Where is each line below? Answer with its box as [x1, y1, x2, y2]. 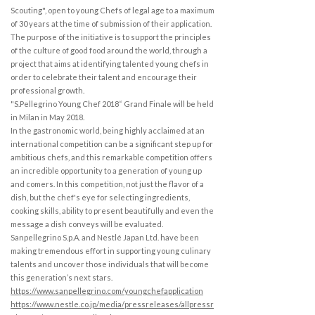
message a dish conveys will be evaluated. [11, 219, 163, 229]
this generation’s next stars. [11, 272, 112, 282]
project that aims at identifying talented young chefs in [11, 58, 209, 68]
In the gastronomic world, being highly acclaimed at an [11, 125, 205, 135]
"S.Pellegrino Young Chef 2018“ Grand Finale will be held [11, 98, 214, 108]
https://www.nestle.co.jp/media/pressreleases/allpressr [11, 299, 214, 309]
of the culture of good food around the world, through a [11, 45, 207, 55]
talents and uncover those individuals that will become [11, 259, 209, 269]
